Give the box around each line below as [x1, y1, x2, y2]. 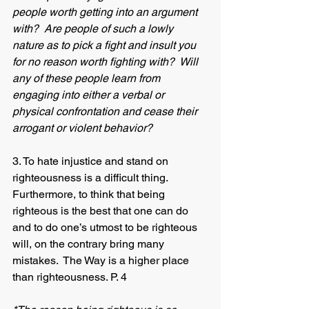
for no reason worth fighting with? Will [12, 55, 201, 68]
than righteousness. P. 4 [12, 270, 127, 283]
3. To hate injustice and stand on [12, 154, 171, 168]
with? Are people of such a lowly [12, 22, 176, 35]
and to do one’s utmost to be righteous [12, 221, 200, 234]
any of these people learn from [12, 72, 163, 85]
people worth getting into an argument [12, 6, 200, 19]
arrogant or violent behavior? [12, 121, 155, 134]
